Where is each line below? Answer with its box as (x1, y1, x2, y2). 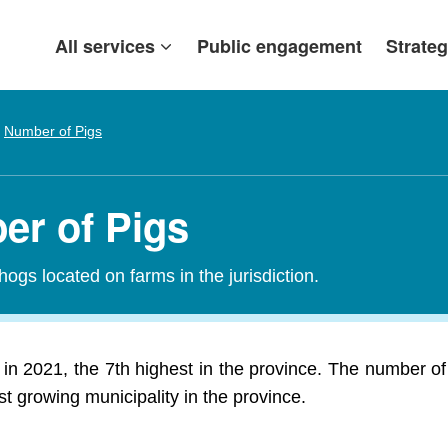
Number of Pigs (4, 123, 102, 139)
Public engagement (197, 33, 362, 59)
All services (55, 33, 155, 59)
